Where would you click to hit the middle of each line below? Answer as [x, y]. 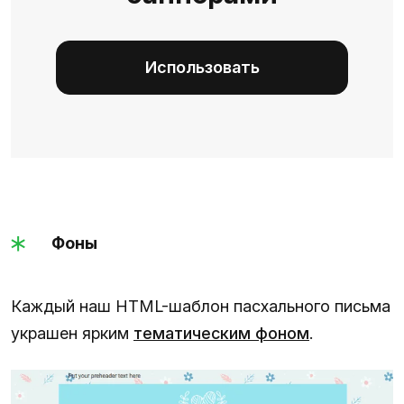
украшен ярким [72, 334]
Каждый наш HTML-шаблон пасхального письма [201, 307]
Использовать [202, 68]
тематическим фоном [221, 334]
